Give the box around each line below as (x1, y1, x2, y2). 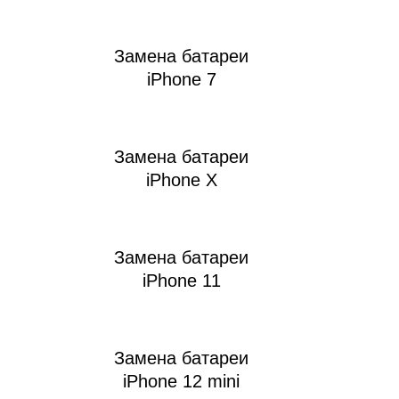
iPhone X (145, 170, 217, 191)
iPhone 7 (146, 69, 216, 90)
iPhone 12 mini (123, 371, 240, 392)
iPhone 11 (142, 271, 221, 291)
